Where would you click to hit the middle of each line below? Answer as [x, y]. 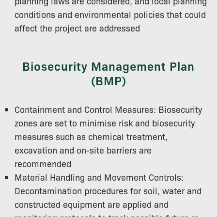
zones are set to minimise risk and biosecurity [105, 122]
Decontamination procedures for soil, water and [108, 190]
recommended [43, 163]
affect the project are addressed [77, 27]
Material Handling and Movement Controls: [99, 177]
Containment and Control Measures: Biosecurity [108, 109]
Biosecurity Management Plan [108, 65]
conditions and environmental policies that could [110, 14]
